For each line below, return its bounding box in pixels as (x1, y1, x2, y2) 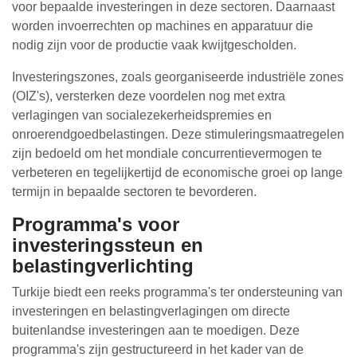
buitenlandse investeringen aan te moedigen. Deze (12, 324, 300, 337)
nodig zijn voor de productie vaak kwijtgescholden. (12, 38, 296, 52)
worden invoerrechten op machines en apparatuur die (12, 19, 313, 33)
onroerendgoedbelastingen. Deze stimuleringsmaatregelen (12, 127, 344, 141)
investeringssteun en (12, 234, 203, 256)
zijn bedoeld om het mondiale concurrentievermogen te (12, 147, 322, 160)
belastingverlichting (12, 255, 194, 277)
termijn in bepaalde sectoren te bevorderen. (12, 185, 257, 198)
